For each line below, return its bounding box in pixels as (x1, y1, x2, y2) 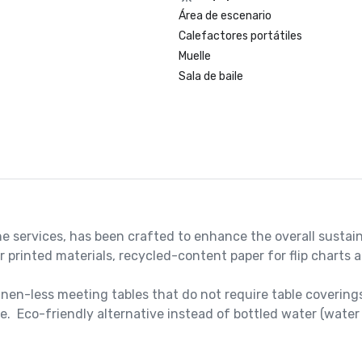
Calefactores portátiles (179, 29, 303, 43)
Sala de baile (179, 69, 244, 83)
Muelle (179, 49, 212, 63)
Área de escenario (179, 9, 272, 23)
